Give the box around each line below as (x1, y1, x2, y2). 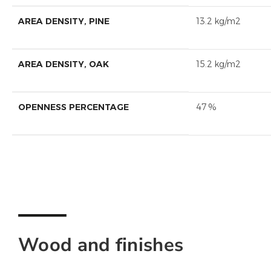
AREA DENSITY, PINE (18, 16, 109, 27)
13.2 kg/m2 (196, 16, 241, 27)
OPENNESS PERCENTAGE (18, 102, 129, 113)
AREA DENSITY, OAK (18, 59, 109, 70)
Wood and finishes (18, 232, 184, 258)
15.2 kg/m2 (196, 59, 241, 70)
